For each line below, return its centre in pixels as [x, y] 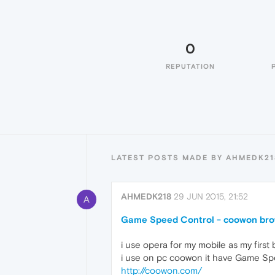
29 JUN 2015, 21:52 [211, 196]
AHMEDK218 [146, 196]
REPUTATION [190, 66]
